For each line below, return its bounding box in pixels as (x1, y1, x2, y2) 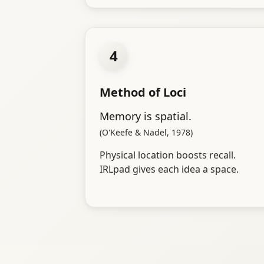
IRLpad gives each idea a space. (100, 163, 239, 176)
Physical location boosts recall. (100, 148, 236, 162)
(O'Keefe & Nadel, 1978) (100, 127, 193, 138)
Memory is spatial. (100, 109, 192, 124)
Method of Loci (100, 84, 186, 101)
